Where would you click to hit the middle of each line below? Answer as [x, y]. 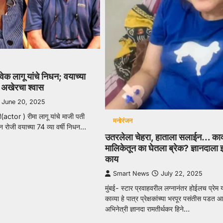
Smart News [131, 174]
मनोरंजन [123, 121]
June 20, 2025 [23, 102]
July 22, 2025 [181, 174]
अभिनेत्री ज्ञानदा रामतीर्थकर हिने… [147, 209]
